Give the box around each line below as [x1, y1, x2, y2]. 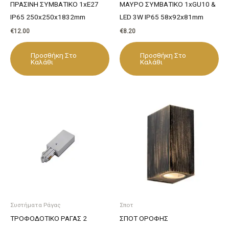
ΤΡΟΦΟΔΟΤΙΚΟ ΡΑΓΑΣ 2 [10, 214, 87, 222]
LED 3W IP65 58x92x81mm [120, 13, 203, 21]
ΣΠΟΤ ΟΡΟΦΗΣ [120, 214, 168, 222]
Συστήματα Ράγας [10, 201, 61, 209]
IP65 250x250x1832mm [10, 13, 85, 21]
